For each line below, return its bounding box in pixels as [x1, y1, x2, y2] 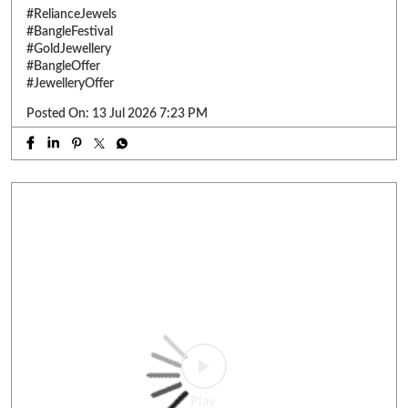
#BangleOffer [26, 59, 100, 73]
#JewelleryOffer [26, 76, 114, 90]
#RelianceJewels [26, 7, 117, 21]
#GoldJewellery [26, 42, 111, 56]
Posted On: [26, 107, 89, 120]
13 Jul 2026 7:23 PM [92, 107, 208, 120]
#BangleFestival [26, 25, 113, 38]
